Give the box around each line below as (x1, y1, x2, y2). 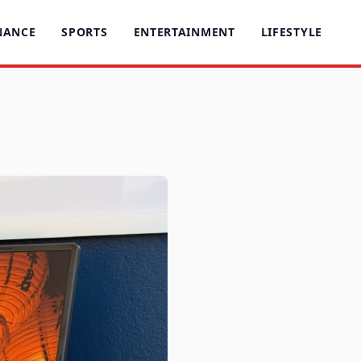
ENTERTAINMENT (133, 24, 235, 39)
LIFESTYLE (260, 24, 322, 39)
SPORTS (61, 24, 108, 39)
